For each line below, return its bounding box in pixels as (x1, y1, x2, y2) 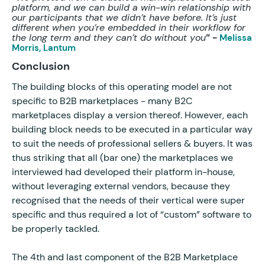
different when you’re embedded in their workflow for (12, 21, 245, 34)
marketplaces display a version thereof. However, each (12, 108, 248, 121)
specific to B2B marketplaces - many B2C (12, 94, 193, 107)
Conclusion (12, 59, 72, 73)
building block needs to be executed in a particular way (12, 122, 253, 135)
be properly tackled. (12, 222, 99, 235)
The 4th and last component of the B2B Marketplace (12, 250, 238, 263)
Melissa (219, 31, 252, 44)
